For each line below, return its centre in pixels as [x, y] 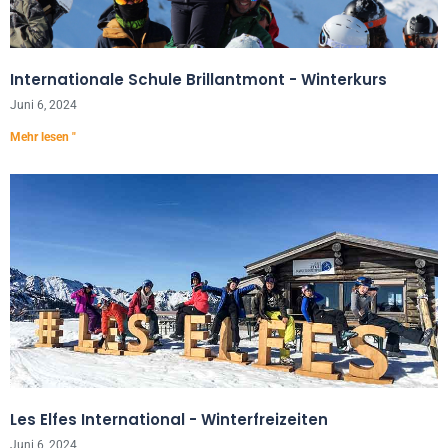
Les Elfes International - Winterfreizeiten [169, 419]
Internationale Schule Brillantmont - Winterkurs [198, 79]
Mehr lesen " [43, 137]
